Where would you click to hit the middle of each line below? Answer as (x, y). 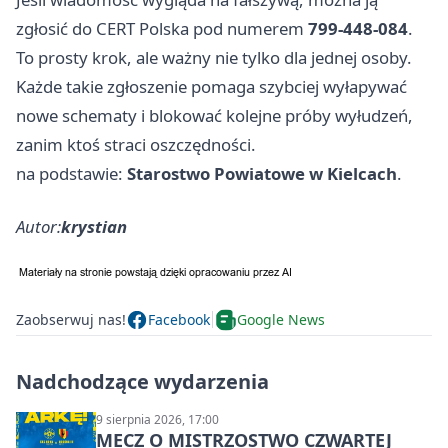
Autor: (38, 226)
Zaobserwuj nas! (71, 320)
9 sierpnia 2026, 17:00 (157, 419)
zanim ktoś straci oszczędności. (136, 144)
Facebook (179, 320)
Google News (281, 320)
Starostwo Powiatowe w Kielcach (262, 173)
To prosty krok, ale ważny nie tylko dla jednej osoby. (214, 57)
